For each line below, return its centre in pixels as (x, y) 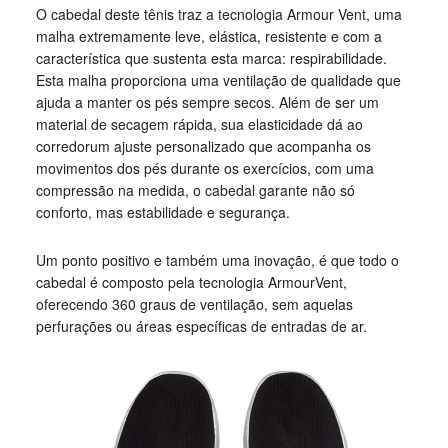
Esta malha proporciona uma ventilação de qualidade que (218, 80)
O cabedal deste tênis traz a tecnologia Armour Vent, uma (218, 14)
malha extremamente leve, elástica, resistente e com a (208, 36)
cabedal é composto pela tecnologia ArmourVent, (191, 282)
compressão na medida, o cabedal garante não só (195, 190)
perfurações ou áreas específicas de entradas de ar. (201, 326)
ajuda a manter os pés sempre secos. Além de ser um (207, 102)
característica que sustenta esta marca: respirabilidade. (211, 58)
